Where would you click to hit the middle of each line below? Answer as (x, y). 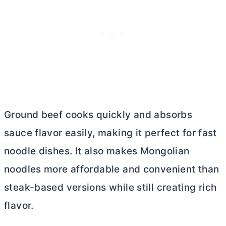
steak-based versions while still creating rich (110, 188)
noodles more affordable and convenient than (112, 169)
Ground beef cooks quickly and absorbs (98, 115)
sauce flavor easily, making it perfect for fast (110, 133)
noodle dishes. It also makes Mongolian (97, 151)
